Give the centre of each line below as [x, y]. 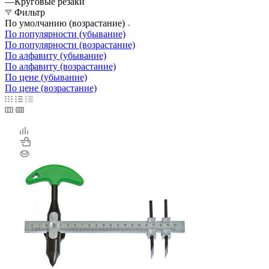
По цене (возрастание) [51, 88]
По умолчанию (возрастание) [66, 23]
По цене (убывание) [46, 77]
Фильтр [30, 13]
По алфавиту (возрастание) [60, 67]
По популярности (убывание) [65, 34]
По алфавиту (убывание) [56, 56]
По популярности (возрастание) [70, 45]
